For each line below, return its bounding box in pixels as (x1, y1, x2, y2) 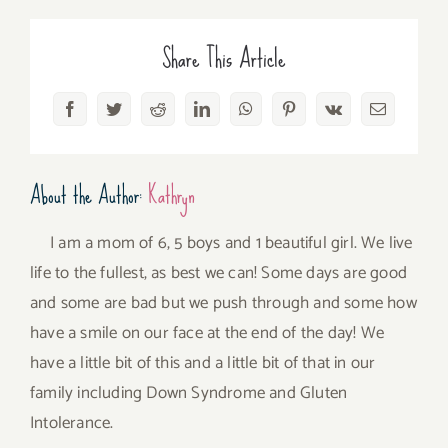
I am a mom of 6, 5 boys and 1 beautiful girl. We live (50, 228, 413, 257)
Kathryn (148, 172, 195, 217)
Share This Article (161, 34, 287, 82)
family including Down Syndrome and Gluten (30, 378, 348, 407)
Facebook (68, 107, 132, 124)
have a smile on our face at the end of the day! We (30, 318, 385, 347)
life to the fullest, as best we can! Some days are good (30, 258, 408, 287)
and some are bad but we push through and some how (30, 288, 417, 317)
